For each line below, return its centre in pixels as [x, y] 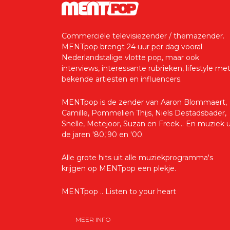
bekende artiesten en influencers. [122, 79]
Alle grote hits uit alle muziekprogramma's [137, 158]
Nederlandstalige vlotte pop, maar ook [130, 58]
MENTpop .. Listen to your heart [119, 192]
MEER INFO [93, 220]
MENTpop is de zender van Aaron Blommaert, [144, 102]
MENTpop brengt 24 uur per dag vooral [132, 47]
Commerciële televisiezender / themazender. [143, 36]
